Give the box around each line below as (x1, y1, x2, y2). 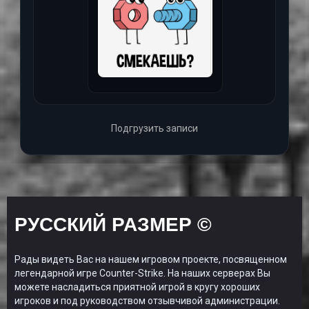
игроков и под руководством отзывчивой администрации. (14, 295, 280, 307)
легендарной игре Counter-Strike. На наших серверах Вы (14, 268, 270, 279)
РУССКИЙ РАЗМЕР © (14, 214, 212, 236)
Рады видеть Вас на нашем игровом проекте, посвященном (14, 254, 287, 266)
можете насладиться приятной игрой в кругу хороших (14, 281, 260, 293)
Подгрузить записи (111, 123, 198, 134)
